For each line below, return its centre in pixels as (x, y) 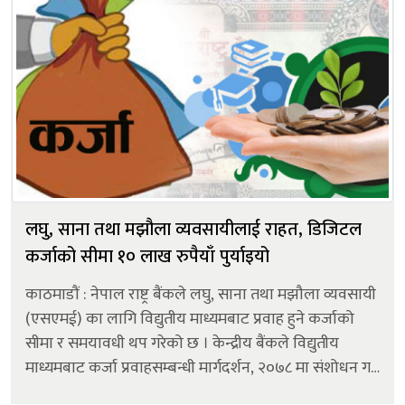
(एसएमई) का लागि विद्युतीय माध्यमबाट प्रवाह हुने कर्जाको (190, 319)
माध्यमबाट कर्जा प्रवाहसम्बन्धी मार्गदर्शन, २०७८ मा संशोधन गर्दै (202, 367)
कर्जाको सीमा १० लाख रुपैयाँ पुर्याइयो (147, 256)
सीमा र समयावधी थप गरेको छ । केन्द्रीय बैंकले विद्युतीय (182, 343)
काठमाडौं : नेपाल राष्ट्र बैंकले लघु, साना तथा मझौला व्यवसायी (201, 294)
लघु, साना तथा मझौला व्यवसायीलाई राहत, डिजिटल (193, 229)
